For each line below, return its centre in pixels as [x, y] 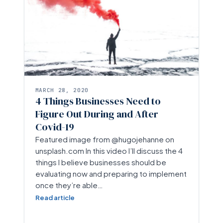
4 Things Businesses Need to [98, 101]
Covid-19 [55, 127]
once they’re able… [69, 185]
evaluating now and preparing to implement [111, 173]
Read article [55, 197]
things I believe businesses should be [101, 162]
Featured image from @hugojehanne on [105, 139]
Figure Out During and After [97, 114]
